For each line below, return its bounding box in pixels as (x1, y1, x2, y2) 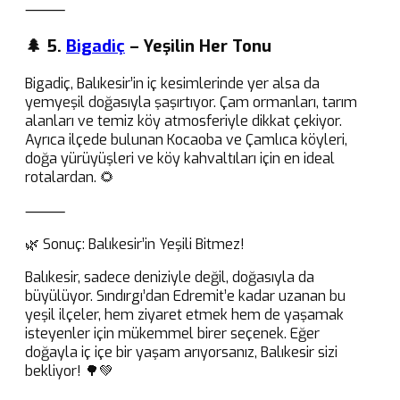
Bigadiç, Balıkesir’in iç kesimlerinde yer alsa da (25, 74, 320, 94)
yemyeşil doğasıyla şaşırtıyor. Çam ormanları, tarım (25, 93, 357, 112)
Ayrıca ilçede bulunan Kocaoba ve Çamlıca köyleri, (25, 130, 347, 150)
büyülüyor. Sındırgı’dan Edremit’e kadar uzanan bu (25, 287, 346, 306)
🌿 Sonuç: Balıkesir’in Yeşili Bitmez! (25, 235, 245, 254)
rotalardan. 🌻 (25, 168, 114, 187)
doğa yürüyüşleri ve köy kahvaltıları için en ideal (25, 149, 335, 169)
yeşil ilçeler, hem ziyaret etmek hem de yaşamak (25, 305, 344, 325)
